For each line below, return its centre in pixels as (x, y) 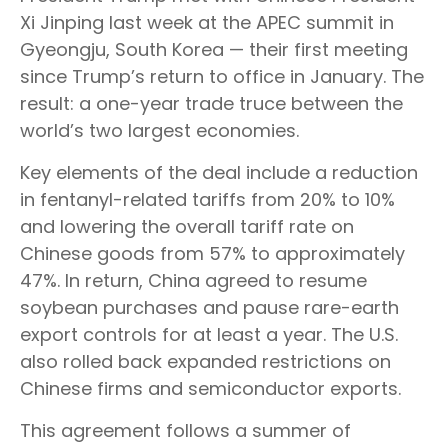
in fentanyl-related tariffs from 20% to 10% (207, 200)
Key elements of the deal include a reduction (219, 173)
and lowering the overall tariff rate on (187, 227)
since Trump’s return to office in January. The (222, 77)
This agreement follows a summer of (185, 431)
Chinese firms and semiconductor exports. (210, 389)
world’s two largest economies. (159, 131)
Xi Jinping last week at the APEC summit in (207, 23)
